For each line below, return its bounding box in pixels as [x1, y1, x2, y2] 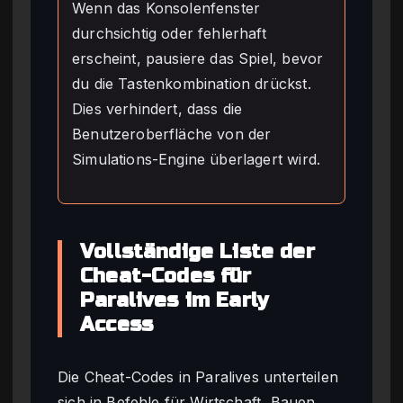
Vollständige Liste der [80, 239, 315, 264]
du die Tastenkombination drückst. [72, 74, 311, 93]
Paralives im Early [80, 288, 270, 312]
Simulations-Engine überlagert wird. [72, 149, 321, 168]
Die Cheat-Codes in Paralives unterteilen [58, 367, 338, 386]
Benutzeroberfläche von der [72, 124, 272, 143]
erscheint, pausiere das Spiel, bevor [72, 49, 324, 67]
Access [80, 312, 154, 336]
